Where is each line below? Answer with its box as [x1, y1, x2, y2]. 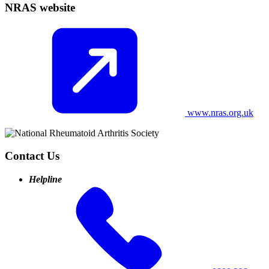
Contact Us [5, 150, 59, 163]
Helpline [29, 174, 62, 185]
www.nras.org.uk [185, 107, 253, 118]
